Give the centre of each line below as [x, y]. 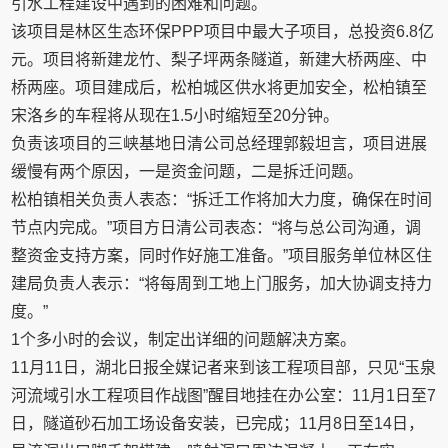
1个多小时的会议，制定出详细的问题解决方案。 [184, 339]
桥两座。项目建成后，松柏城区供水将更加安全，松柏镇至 [219, 87]
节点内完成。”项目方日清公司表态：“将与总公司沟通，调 [216, 227]
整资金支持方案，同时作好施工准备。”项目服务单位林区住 [222, 255]
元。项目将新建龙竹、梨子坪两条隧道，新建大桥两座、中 [219, 59]
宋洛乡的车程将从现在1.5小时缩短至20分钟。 [175, 115]
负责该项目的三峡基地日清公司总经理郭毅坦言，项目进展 [219, 143]
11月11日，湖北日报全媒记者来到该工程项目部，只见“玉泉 [224, 367]
